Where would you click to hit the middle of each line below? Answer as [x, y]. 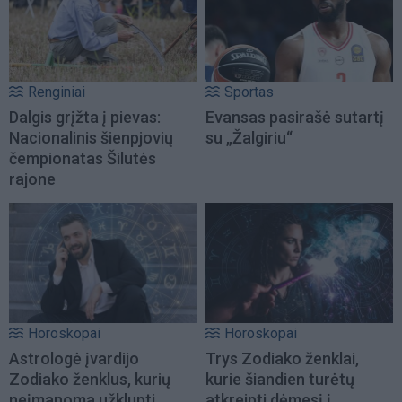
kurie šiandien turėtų [280, 380]
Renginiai [57, 92]
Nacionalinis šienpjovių [91, 137]
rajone [32, 179]
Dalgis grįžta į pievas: [85, 117]
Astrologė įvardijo [74, 359]
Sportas [249, 92]
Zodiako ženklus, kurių [90, 380]
